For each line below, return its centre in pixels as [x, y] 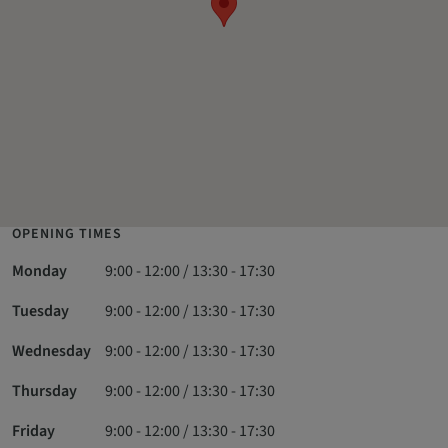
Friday [33, 431]
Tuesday [40, 311]
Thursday [44, 391]
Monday [39, 271]
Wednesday [51, 351]
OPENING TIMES [67, 234]
